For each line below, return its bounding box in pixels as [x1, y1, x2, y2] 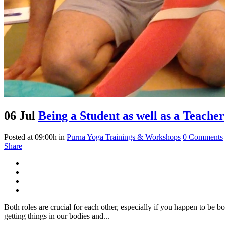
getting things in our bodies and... [4, 211, 109, 220]
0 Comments [183, 132, 223, 141]
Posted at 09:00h [4, 132, 57, 141]
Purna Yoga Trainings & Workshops [67, 132, 181, 141]
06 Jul [4, 108, 35, 122]
